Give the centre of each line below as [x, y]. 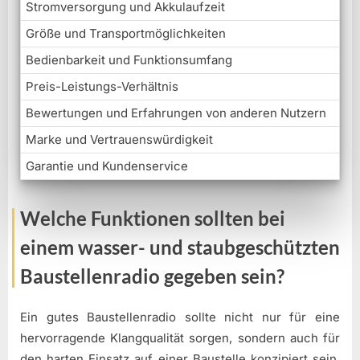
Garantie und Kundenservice [107, 166]
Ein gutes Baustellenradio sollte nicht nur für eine [180, 317]
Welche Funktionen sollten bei [153, 219]
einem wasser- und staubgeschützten [180, 247]
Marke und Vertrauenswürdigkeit [119, 140]
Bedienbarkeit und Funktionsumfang [129, 60]
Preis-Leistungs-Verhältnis [102, 87]
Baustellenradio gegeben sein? [152, 276]
